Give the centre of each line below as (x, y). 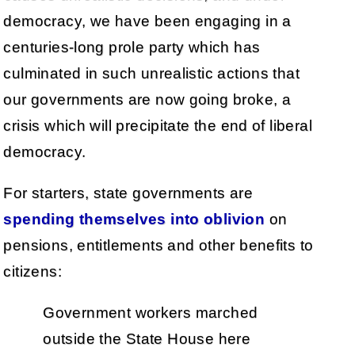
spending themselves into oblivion (134, 219)
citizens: (32, 271)
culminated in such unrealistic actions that (151, 73)
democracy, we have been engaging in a (147, 21)
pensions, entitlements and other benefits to (158, 245)
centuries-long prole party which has (132, 47)
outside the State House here (147, 338)
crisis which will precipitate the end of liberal (158, 125)
